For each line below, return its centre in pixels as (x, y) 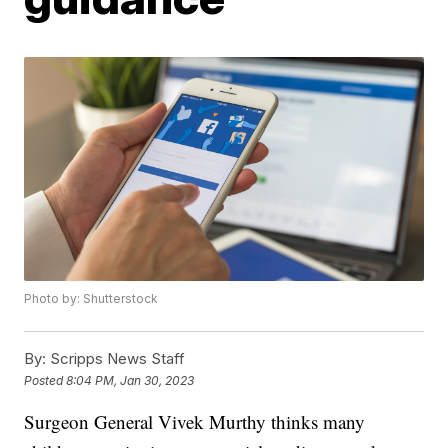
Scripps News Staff (116, 359)
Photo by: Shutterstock (91, 299)
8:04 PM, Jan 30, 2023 (130, 380)
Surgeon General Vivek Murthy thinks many (195, 422)
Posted (45, 380)
